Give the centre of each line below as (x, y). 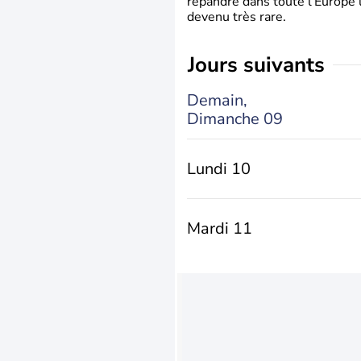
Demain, (217, 100)
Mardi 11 (220, 228)
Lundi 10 (219, 169)
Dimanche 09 (235, 118)
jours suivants (260, 65)
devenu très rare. (237, 17)
